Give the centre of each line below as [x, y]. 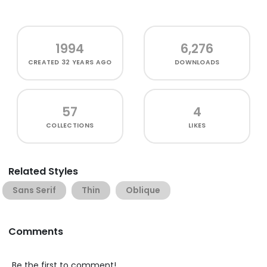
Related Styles [43, 171]
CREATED [45, 62]
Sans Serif [34, 190]
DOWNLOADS [197, 62]
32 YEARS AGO [87, 62]
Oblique [143, 190]
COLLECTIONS [70, 125]
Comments [36, 232]
